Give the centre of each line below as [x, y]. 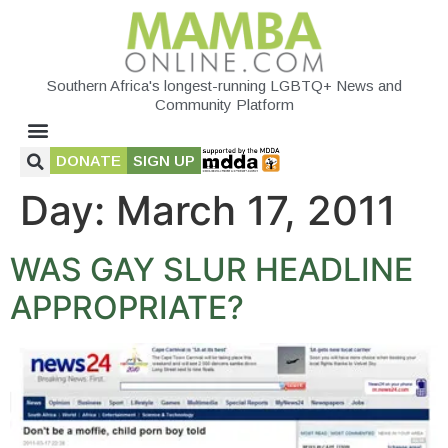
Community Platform [224, 104]
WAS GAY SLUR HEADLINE [211, 269]
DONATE [88, 160]
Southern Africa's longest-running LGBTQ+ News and [224, 85]
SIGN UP [164, 160]
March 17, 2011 [256, 210]
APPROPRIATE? [127, 307]
